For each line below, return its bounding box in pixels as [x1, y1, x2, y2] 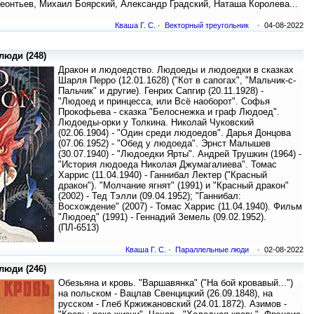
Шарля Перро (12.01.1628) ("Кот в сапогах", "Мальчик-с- [58, 75, 296, 86]
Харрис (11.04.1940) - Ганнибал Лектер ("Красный [58, 170, 267, 181]
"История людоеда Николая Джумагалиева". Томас [58, 159, 277, 170]
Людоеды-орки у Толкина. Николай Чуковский [58, 117, 254, 128]
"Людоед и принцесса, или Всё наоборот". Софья [58, 96, 270, 107]
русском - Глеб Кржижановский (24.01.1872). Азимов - [58, 299, 287, 310]
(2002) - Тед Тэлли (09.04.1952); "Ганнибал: [58, 191, 241, 202]
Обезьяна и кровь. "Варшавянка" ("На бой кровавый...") [58, 278, 293, 289]
